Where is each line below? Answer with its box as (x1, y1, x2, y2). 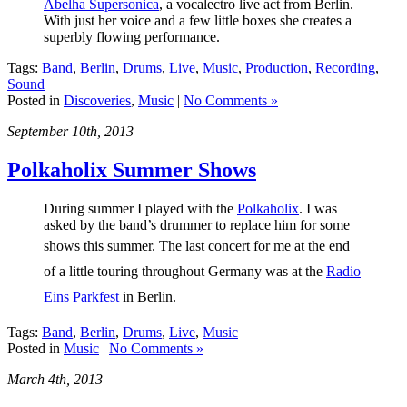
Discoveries (64, 93, 131, 109)
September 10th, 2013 (7, 124, 134, 140)
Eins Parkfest (44, 289, 119, 305)
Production (245, 60, 308, 76)
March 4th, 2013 (7, 372, 103, 388)
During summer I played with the (44, 201, 237, 217)
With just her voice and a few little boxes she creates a (44, 13, 352, 29)
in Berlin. (119, 289, 180, 305)
